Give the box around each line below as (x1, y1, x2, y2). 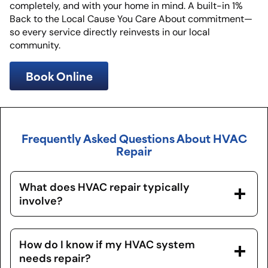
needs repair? (19, 251, 91, 266)
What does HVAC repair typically (19, 180, 190, 194)
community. (10, 39, 60, 51)
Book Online (25, 67, 93, 85)
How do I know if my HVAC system (19, 237, 195, 252)
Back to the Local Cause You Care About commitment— (10, 13, 252, 25)
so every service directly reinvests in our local (10, 26, 210, 38)
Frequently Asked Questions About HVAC (21, 129, 247, 147)
